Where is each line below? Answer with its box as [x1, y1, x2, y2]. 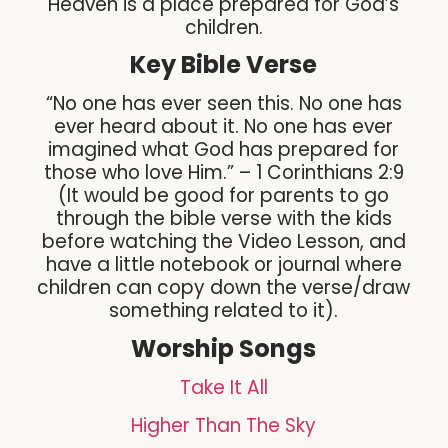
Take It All [179, 374, 268, 402]
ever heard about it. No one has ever [54, 113, 394, 141]
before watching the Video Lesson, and [41, 228, 406, 256]
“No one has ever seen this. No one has [45, 90, 402, 118]
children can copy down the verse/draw [37, 274, 411, 302]
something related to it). [109, 297, 339, 325]
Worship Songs [131, 331, 317, 365]
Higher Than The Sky [131, 411, 317, 439]
